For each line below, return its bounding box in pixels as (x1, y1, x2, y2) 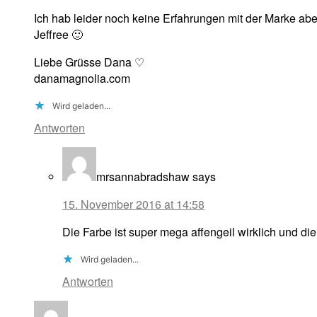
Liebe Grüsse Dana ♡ (34, 54, 144, 71)
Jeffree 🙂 (34, 26, 83, 43)
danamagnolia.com (34, 70, 130, 87)
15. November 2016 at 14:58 (62, 196, 204, 213)
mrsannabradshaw (96, 168, 190, 185)
